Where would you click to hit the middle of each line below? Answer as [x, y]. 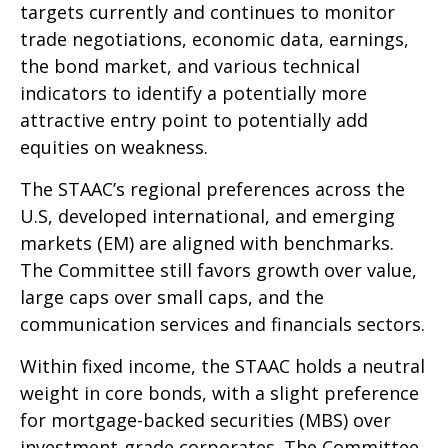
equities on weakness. [114, 147]
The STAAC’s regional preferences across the [212, 189]
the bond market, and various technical [190, 66]
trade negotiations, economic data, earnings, [214, 39]
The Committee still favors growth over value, [218, 270]
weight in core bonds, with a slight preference [219, 393]
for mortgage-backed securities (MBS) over [205, 420]
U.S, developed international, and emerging [207, 216]
